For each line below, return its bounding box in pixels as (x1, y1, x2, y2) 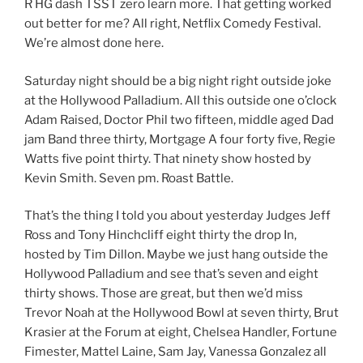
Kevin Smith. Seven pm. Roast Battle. (24, 170, 233, 186)
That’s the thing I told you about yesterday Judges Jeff (24, 208, 331, 224)
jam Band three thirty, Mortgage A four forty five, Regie (24, 131, 335, 147)
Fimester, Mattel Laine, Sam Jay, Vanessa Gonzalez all (24, 344, 327, 360)
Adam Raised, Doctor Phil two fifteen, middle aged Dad (24, 112, 334, 127)
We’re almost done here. (24, 36, 164, 51)
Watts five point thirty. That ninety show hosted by (24, 151, 311, 166)
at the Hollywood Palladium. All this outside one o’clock (24, 92, 336, 108)
